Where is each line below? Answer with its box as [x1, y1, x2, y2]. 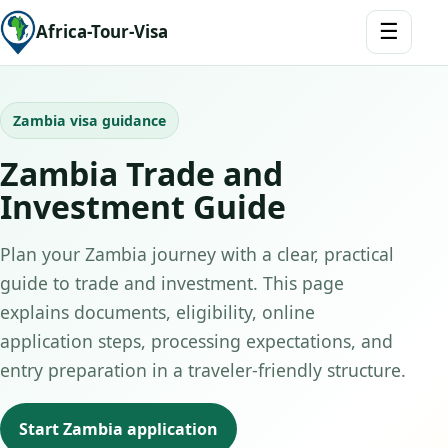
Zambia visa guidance [13, 110, 166, 130]
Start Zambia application [19, 418, 218, 441]
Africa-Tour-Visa [36, 20, 168, 44]
